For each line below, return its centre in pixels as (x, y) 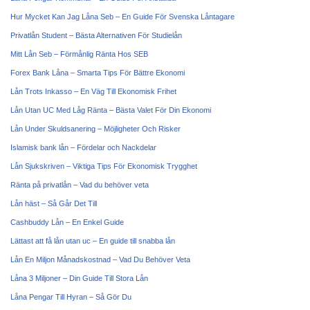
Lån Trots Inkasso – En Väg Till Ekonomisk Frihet (93, 91)
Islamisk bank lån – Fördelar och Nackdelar (83, 147)
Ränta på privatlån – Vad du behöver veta (80, 185)
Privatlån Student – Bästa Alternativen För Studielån (96, 35)
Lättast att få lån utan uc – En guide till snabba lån (93, 241)
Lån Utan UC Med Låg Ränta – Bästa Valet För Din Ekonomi (111, 110)
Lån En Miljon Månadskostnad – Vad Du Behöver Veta (100, 259)
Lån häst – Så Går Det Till (54, 203)
